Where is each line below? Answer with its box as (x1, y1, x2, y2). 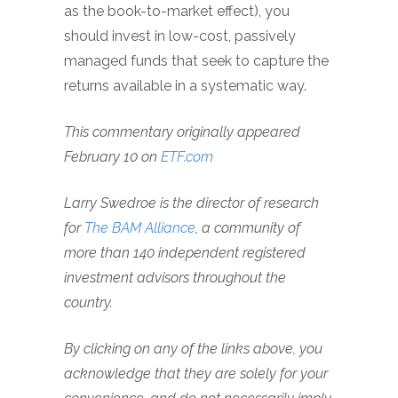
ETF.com (161, 148, 213, 165)
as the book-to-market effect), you (64, 3, 290, 20)
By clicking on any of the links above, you (64, 340, 322, 357)
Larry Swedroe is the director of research (64, 195, 319, 211)
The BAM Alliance (84, 219, 195, 236)
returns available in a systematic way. (64, 77, 306, 94)
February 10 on (64, 148, 161, 165)
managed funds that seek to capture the (64, 52, 329, 69)
